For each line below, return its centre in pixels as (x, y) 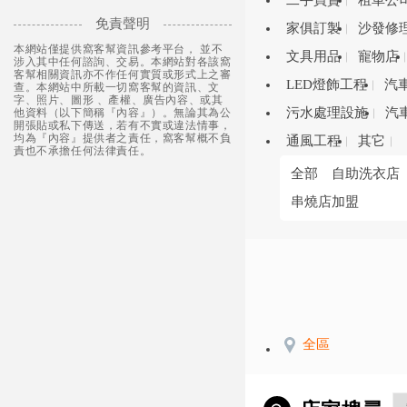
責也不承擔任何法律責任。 (83, 151)
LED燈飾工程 (326, 84)
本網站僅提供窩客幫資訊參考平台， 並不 (119, 50)
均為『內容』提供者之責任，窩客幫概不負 (123, 139)
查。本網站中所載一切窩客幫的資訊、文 (117, 88)
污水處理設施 (327, 113)
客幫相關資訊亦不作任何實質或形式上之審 (123, 75)
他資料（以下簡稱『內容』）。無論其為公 (123, 113)
